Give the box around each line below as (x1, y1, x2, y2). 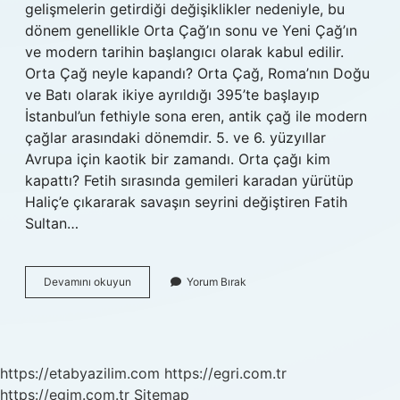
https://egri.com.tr (164, 364, 287, 382)
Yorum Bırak (187, 275, 246, 288)
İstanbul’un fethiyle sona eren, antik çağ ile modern (25, 107, 367, 125)
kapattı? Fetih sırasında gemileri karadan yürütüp (25, 171, 354, 189)
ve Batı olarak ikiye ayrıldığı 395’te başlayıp (25, 86, 320, 104)
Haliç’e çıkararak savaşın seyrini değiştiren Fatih (25, 193, 347, 211)
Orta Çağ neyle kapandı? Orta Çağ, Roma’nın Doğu (25, 64, 370, 82)
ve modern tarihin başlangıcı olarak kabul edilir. (25, 43, 344, 61)
